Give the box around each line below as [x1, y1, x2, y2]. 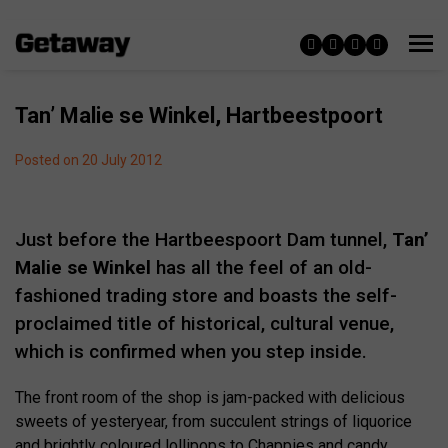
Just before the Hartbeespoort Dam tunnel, [15, 228, 392, 251]
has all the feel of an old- [151, 256, 372, 279]
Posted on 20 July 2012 [15, 152, 162, 168]
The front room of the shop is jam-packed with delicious [15, 388, 405, 407]
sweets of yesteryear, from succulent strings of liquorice [15, 412, 412, 431]
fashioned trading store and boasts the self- [15, 284, 397, 307]
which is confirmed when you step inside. [15, 340, 367, 363]
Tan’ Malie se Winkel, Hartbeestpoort [15, 103, 383, 128]
